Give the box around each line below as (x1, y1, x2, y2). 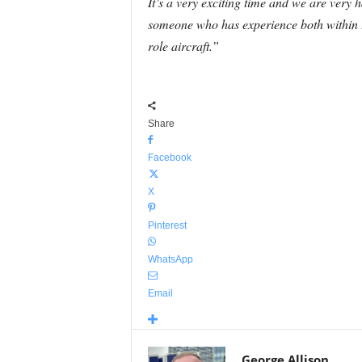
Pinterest (147, 220, 187, 231)
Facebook (147, 152, 192, 163)
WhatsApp (147, 254, 193, 265)
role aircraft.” (147, 37, 219, 54)
